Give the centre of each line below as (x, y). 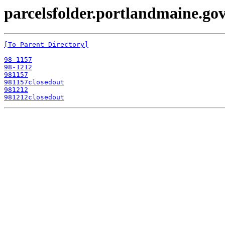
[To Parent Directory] (46, 45)
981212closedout (34, 97)
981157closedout (34, 82)
